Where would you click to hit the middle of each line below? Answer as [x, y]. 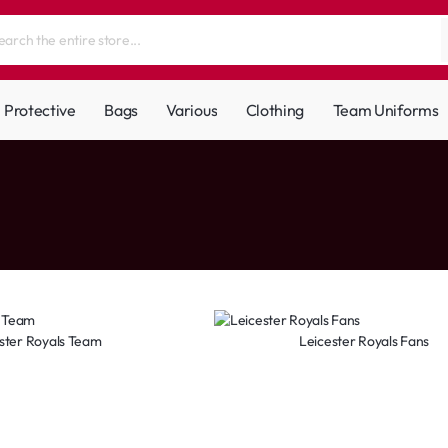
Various [192, 109]
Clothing [275, 109]
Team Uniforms [385, 109]
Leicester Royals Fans [364, 341]
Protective [39, 109]
